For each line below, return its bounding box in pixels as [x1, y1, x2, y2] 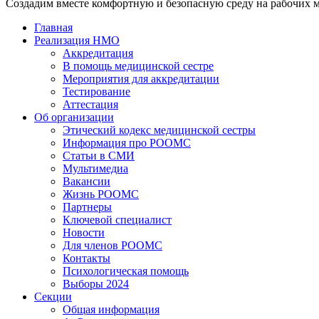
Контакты [63, 252, 110, 265]
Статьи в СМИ [63, 150, 135, 162]
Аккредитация [63, 47, 133, 60]
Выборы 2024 [63, 278, 129, 291]
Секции [34, 291, 72, 303]
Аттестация [63, 98, 118, 111]
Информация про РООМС [63, 137, 191, 150]
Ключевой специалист [63, 214, 172, 226]
